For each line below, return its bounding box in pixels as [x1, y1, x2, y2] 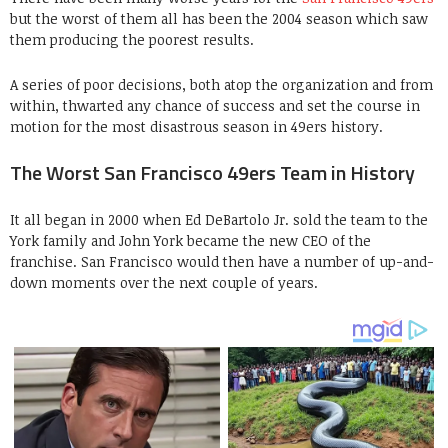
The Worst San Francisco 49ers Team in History [10, 157, 415, 188]
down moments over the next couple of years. [10, 273, 318, 292]
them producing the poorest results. [10, 30, 254, 49]
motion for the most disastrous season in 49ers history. [10, 117, 383, 136]
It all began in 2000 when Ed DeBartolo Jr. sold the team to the [10, 210, 428, 229]
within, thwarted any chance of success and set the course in [10, 96, 420, 115]
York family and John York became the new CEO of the [10, 231, 371, 250]
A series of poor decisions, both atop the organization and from [10, 75, 433, 94]
